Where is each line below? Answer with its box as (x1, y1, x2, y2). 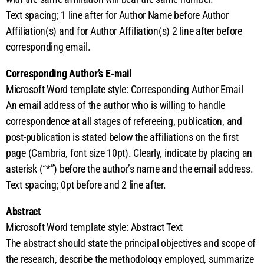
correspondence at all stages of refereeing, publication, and (6, 114, 242, 127)
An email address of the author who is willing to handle (6, 98, 226, 111)
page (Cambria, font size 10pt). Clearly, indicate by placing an (6, 146, 252, 159)
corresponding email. (6, 40, 91, 53)
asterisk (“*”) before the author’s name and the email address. (6, 162, 253, 175)
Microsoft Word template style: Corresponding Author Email (6, 82, 243, 95)
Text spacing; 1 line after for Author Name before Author (6, 8, 229, 21)
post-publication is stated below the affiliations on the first (6, 130, 239, 143)
